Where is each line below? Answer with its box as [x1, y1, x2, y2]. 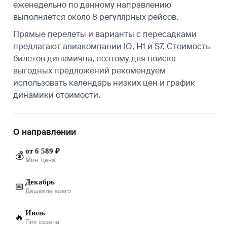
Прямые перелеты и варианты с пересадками [13, 28, 197, 40]
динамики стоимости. [13, 89, 100, 100]
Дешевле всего [25, 186, 71, 195]
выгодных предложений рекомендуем [13, 65, 166, 76]
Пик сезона [25, 217, 59, 226]
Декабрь [25, 177, 55, 186]
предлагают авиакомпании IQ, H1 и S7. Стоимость [13, 41, 210, 52]
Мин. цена [25, 156, 55, 164]
